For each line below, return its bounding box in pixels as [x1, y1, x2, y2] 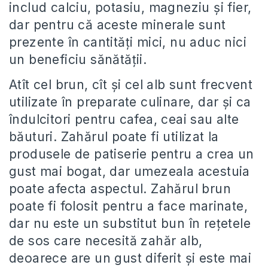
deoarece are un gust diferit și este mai [9, 251, 251, 266]
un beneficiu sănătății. [9, 52, 147, 67]
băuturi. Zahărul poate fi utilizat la [9, 129, 219, 144]
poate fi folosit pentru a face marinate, [9, 199, 248, 214]
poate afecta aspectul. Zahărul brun [9, 181, 231, 196]
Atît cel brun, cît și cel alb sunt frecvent [9, 77, 253, 92]
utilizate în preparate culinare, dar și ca [9, 95, 251, 109]
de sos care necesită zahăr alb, [9, 233, 203, 248]
